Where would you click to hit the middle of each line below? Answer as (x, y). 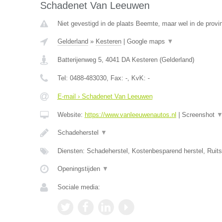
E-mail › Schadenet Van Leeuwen (105, 96)
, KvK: (137, 78)
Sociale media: (79, 187)
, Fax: (116, 78)
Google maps (147, 41)
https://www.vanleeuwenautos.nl (130, 115)
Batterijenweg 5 (79, 60)
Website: (71, 115)
